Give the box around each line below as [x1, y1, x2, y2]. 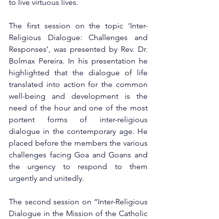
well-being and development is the [9, 91, 148, 101]
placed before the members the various [9, 138, 148, 148]
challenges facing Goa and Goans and [9, 150, 148, 159]
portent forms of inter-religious [9, 115, 148, 124]
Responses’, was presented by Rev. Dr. [9, 44, 148, 54]
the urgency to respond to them [9, 162, 148, 171]
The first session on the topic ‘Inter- [9, 21, 148, 30]
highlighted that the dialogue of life [9, 68, 148, 77]
